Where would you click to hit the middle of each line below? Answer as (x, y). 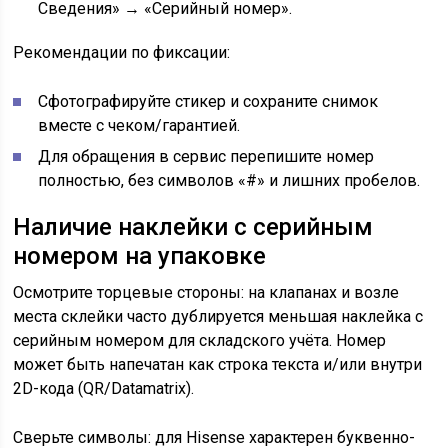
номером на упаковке (140, 256)
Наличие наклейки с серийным (193, 227)
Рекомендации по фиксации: (122, 52)
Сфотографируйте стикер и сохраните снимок (208, 101)
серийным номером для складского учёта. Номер (200, 340)
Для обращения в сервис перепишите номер (206, 156)
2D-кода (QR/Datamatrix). (104, 388)
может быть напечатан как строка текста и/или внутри (218, 364)
